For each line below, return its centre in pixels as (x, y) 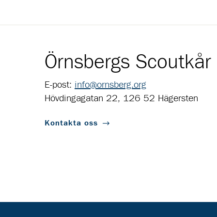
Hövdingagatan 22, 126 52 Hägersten (121, 99)
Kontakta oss (71, 123)
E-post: (60, 85)
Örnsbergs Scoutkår (128, 62)
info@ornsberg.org (110, 85)
